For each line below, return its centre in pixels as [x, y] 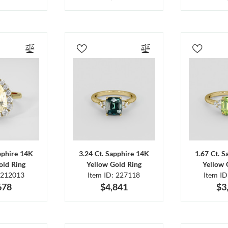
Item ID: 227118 [114, 175]
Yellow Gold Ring [114, 164]
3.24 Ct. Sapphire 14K [114, 153]
